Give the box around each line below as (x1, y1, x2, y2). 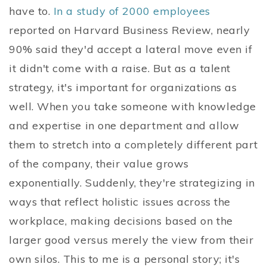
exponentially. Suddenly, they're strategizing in (9, 176, 255, 190)
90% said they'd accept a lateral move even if (9, 42, 253, 57)
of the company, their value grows (9, 157, 189, 171)
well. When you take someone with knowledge (9, 100, 256, 114)
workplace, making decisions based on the (9, 214, 233, 228)
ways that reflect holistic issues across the (9, 195, 231, 209)
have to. (9, 4, 54, 18)
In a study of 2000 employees (53, 4, 210, 18)
